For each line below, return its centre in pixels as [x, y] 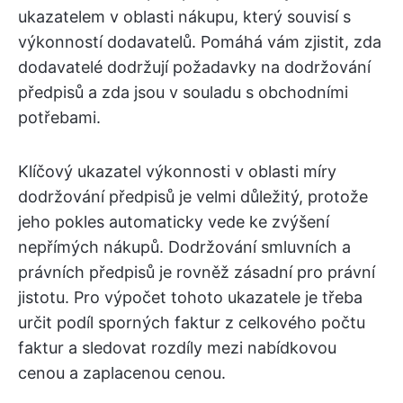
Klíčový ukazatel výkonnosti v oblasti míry [177, 171]
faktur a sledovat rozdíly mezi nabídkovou [177, 347]
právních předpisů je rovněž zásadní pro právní [197, 272]
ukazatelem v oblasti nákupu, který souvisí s [184, 16]
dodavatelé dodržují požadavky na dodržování [194, 67]
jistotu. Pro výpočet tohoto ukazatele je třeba [190, 297]
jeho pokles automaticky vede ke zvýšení [174, 221]
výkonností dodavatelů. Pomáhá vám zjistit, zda [200, 41]
